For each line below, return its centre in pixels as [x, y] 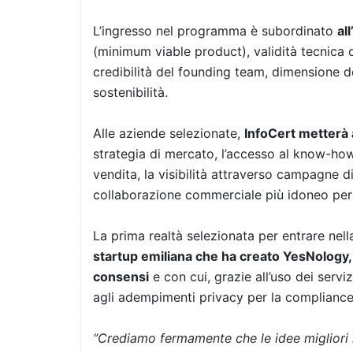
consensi [121, 277]
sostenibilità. [130, 93]
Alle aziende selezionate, [169, 134]
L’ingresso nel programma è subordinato [215, 31]
